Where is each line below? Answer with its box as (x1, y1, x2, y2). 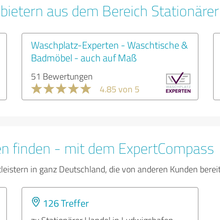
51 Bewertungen (31, 70, 93, 82)
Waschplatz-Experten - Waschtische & (31, 38, 188, 52)
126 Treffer (41, 196, 89, 210)
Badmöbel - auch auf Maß (31, 51, 137, 64)
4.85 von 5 (100, 83, 139, 95)
